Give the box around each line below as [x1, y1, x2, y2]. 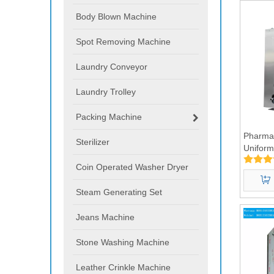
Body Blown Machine [76, 11, 157, 21]
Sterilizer [76, 136, 109, 147]
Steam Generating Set [76, 187, 162, 197]
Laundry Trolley [76, 86, 136, 97]
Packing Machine [76, 111, 142, 122]
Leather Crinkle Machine [76, 262, 171, 272]
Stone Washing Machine [76, 237, 169, 247]
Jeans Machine [76, 212, 135, 222]
